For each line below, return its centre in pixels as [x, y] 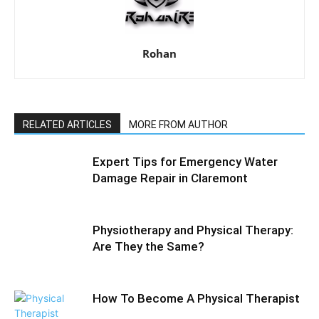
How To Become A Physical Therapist [196, 298]
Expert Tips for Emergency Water [185, 161]
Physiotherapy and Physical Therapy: [193, 230]
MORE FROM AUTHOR [178, 124]
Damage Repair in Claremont [170, 178]
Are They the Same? [148, 246]
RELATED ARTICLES [67, 124]
